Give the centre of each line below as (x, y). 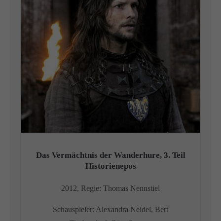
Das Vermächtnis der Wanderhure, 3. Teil (110, 155)
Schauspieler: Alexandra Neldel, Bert (110, 209)
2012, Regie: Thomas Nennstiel (110, 188)
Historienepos (110, 166)
